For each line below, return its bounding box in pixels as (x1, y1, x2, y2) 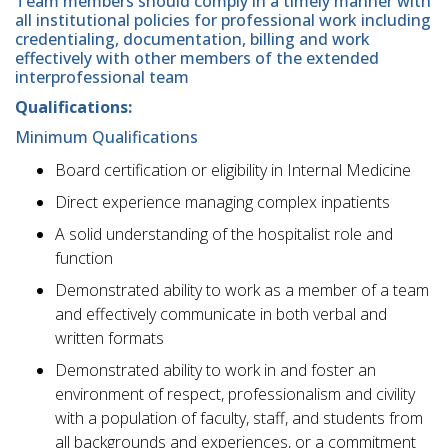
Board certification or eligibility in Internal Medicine (55, 159, 411, 182)
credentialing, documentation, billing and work (15, 27, 370, 50)
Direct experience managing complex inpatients (55, 191, 390, 214)
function (55, 247, 113, 270)
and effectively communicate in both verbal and (55, 303, 387, 326)
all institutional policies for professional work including (15, 8, 431, 31)
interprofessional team (15, 65, 189, 88)
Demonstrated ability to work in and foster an (55, 359, 376, 382)
